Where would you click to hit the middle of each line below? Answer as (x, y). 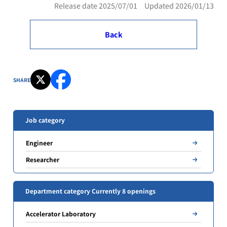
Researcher (43, 160)
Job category (45, 120)
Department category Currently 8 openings (91, 191)
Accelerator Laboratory (61, 213)
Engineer (40, 143)
